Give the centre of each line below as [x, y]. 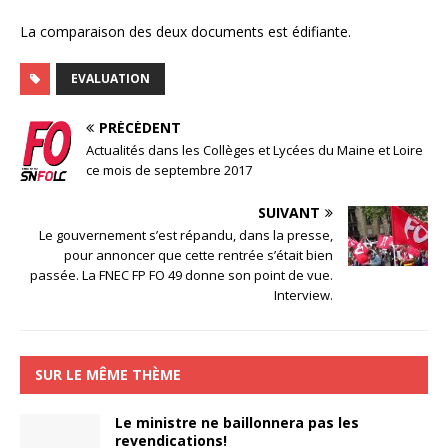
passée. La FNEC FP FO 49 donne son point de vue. [181, 274]
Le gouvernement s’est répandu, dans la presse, [186, 234]
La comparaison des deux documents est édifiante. [187, 31]
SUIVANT [289, 212]
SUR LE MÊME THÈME [108, 374]
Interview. [303, 294]
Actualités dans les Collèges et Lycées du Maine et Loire [254, 149]
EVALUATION [110, 78]
